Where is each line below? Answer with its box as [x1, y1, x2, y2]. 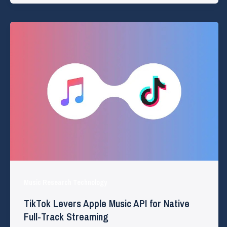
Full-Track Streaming [24, 210, 108, 224]
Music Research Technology [24, 177, 107, 187]
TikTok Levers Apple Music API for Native [24, 197, 190, 211]
